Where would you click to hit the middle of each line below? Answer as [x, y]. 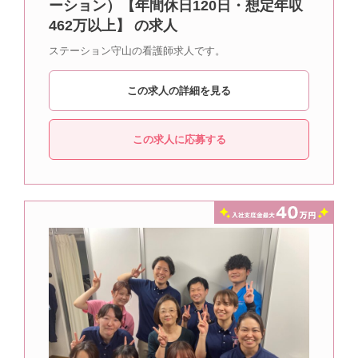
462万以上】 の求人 [113, 26]
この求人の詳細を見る [179, 91]
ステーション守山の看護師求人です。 [137, 51]
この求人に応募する [179, 140]
